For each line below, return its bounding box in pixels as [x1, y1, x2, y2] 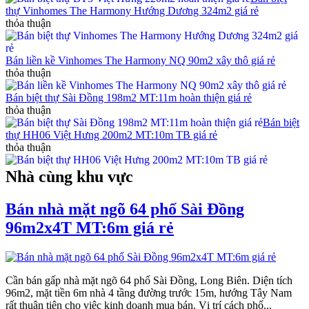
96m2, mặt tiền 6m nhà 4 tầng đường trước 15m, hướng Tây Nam [6, 287, 292, 299]
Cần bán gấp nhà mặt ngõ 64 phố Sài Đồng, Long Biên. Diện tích [6, 275, 292, 287]
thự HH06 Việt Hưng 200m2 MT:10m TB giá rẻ [6, 129, 217, 141]
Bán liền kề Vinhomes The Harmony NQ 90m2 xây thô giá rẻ [6, 54, 275, 67]
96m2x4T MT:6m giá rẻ [6, 219, 174, 237]
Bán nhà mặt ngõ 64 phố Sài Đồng [6, 200, 244, 219]
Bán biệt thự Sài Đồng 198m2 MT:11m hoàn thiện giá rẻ [6, 92, 252, 104]
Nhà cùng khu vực [6, 168, 133, 186]
